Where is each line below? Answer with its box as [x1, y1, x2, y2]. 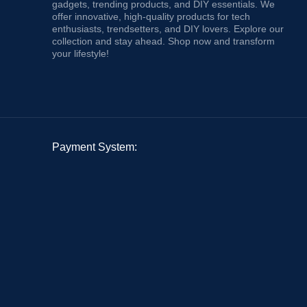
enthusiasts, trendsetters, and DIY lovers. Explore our [52, 23, 284, 34]
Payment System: [52, 141, 137, 153]
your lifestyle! [52, 48, 109, 59]
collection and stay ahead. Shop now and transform [52, 36, 275, 47]
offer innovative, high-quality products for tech [52, 11, 250, 22]
